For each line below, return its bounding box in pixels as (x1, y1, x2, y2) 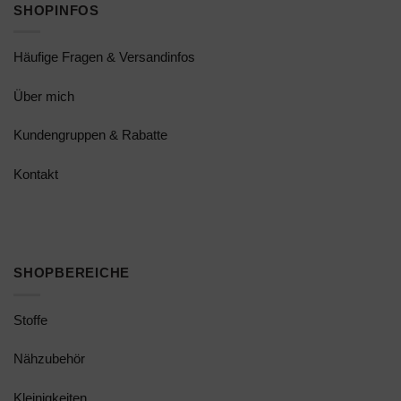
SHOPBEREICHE (13, 265, 131, 281)
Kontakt (13, 166, 58, 183)
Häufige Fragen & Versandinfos (13, 48, 195, 64)
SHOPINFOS (13, 2, 99, 18)
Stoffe (13, 311, 47, 328)
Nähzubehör (13, 351, 85, 367)
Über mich (13, 88, 74, 104)
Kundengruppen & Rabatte (13, 127, 167, 143)
